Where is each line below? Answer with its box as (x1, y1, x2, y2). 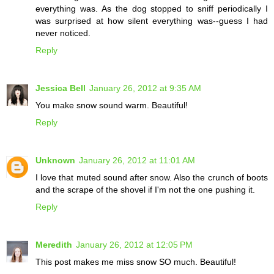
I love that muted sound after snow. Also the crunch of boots (35, 172, 268, 183)
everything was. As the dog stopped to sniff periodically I (35, 4, 268, 14)
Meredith (35, 240, 72, 250)
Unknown (35, 155, 75, 166)
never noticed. (35, 28, 91, 39)
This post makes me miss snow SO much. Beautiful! (35, 257, 236, 267)
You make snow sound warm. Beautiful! (35, 100, 188, 111)
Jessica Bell (35, 83, 86, 94)
